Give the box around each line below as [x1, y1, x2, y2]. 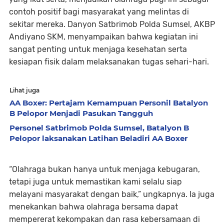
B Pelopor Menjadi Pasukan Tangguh [9, 108, 153, 118]
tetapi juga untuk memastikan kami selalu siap [9, 176, 182, 186]
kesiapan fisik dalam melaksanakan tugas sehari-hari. [9, 56, 209, 66]
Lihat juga [9, 86, 39, 94]
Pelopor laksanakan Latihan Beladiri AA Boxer [9, 133, 187, 143]
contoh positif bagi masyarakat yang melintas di [9, 6, 189, 16]
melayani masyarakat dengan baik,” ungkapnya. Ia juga [9, 189, 214, 199]
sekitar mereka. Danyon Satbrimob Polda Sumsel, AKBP [9, 19, 215, 29]
